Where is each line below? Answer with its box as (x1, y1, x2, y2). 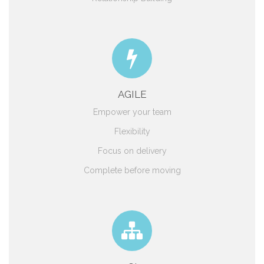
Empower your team (93, 107, 171, 117)
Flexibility (114, 127, 150, 137)
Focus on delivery (97, 146, 167, 156)
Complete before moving (83, 166, 181, 176)
